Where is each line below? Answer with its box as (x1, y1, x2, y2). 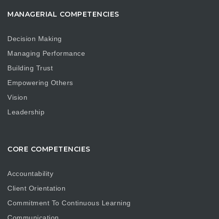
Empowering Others (7, 78, 73, 87)
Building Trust (7, 64, 53, 72)
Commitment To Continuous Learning (7, 198, 131, 207)
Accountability (7, 169, 53, 177)
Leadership (7, 108, 44, 116)
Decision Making (7, 34, 62, 43)
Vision (7, 93, 27, 101)
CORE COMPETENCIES (7, 145, 90, 153)
